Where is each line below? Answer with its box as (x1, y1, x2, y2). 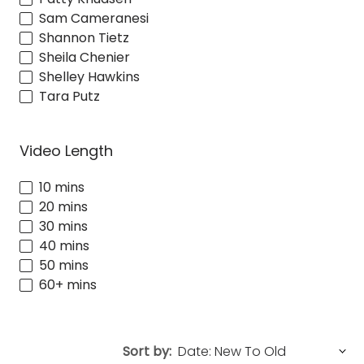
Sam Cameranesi (39, 8, 149, 28)
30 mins (39, 217, 88, 236)
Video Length (19, 140, 113, 161)
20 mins (39, 197, 88, 217)
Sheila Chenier (39, 47, 130, 67)
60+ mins (39, 275, 97, 295)
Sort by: (123, 342, 171, 362)
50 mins (39, 256, 89, 275)
